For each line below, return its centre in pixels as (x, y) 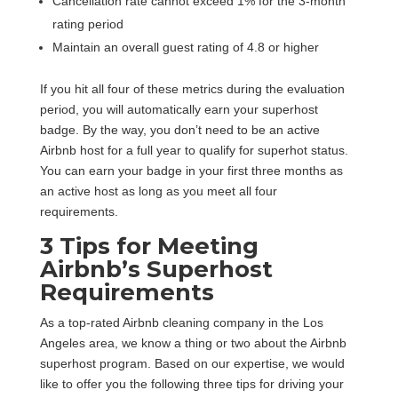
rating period (88, 24)
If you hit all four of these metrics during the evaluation (192, 89)
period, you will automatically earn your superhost (179, 109)
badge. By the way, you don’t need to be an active (179, 130)
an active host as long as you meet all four (158, 191)
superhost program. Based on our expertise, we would (192, 363)
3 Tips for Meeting (149, 246)
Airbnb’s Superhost (156, 269)
